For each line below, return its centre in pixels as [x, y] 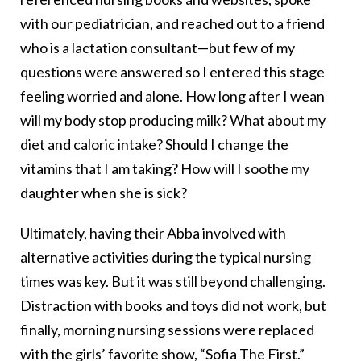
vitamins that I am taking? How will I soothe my [165, 169]
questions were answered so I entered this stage [172, 72]
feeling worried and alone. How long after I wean [172, 96]
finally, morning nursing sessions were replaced [167, 330]
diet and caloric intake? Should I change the [154, 145]
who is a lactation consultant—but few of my [158, 48]
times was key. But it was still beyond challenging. [173, 282]
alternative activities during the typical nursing [166, 257]
